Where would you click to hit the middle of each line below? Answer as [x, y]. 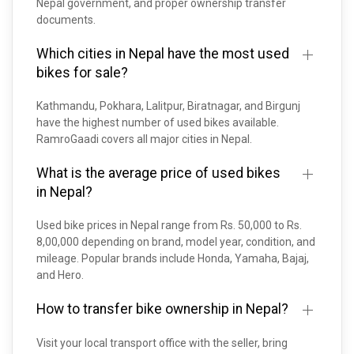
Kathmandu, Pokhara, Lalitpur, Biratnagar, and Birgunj [168, 106]
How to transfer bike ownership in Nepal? [162, 309]
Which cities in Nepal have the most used [163, 54]
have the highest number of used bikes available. [158, 122]
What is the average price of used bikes [158, 173]
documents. [66, 20]
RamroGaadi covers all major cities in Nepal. [144, 139]
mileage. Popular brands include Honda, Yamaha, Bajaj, [173, 258]
